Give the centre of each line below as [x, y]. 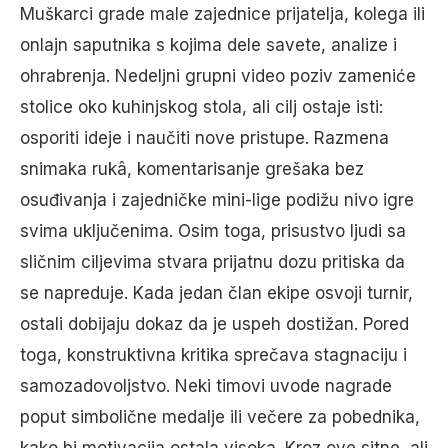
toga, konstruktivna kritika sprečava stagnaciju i [213, 355]
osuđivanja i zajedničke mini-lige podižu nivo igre [217, 200]
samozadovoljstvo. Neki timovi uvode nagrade [206, 386]
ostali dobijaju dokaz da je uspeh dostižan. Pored [214, 324]
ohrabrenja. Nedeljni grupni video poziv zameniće [218, 76]
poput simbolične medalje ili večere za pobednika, [220, 417]
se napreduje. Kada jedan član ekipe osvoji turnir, [216, 293]
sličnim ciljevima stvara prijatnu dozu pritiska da [212, 262]
